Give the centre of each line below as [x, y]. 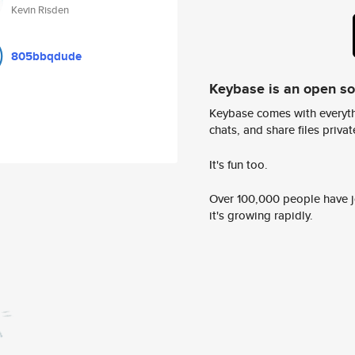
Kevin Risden [40, 10]
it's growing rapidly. [261, 216]
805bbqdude [46, 56]
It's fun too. [239, 164]
